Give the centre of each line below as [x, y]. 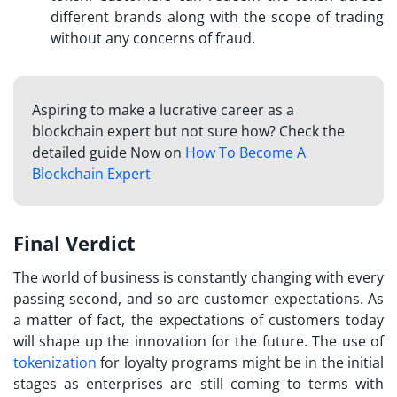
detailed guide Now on [108, 152]
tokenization [55, 363]
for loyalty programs [167, 363]
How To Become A [245, 152]
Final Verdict [74, 243]
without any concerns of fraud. [153, 38]
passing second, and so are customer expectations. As [198, 299]
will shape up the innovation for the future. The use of [198, 342]
